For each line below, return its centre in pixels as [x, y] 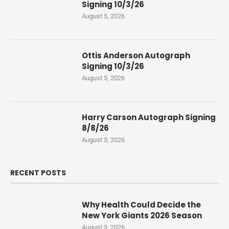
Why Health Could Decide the [141, 205]
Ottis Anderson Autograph [136, 56]
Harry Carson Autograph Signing [149, 118]
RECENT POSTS [38, 173]
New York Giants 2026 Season [142, 216]
